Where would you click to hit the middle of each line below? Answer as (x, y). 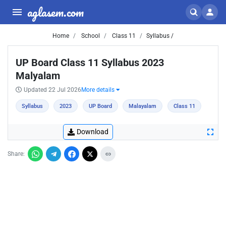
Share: (16, 154)
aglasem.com (55, 12)
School (90, 36)
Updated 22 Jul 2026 (52, 90)
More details (99, 90)
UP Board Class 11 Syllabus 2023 (90, 63)
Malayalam (143, 106)
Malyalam (38, 76)
